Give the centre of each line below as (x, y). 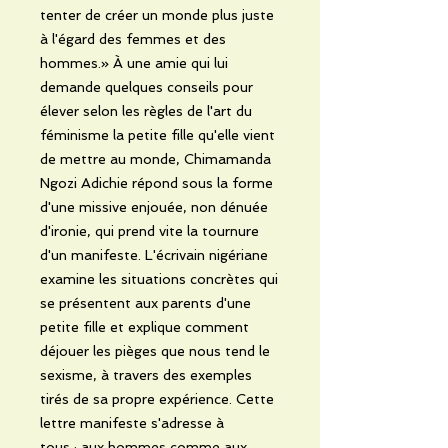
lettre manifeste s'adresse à (132, 422)
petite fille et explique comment (144, 326)
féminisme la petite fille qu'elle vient (157, 134)
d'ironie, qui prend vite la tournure (149, 230)
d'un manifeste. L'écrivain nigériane (154, 254)
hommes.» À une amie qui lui (134, 62)
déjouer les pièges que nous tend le (155, 350)
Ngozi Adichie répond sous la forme (156, 182)
